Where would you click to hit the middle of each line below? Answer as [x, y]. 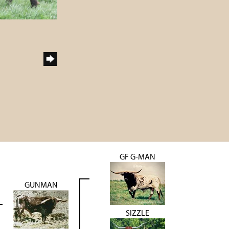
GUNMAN [41, 184]
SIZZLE [137, 212]
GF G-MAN [137, 156]
